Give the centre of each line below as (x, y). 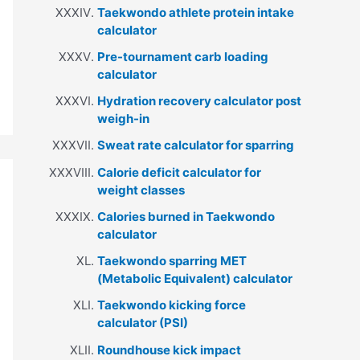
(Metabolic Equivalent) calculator (195, 279)
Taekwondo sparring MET (172, 261)
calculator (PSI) (143, 323)
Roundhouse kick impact (169, 350)
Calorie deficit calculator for (179, 172)
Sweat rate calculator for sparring (196, 145)
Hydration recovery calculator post (199, 101)
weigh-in (123, 119)
